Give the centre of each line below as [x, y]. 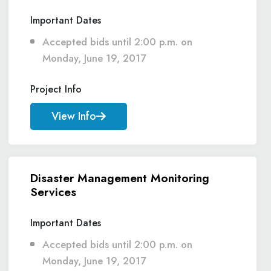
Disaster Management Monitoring [120, 178]
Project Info [56, 89]
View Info [74, 116]
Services [53, 192]
